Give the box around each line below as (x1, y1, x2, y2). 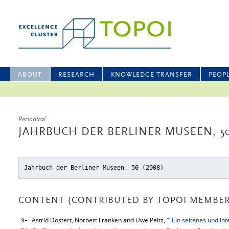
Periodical (18, 114, 45, 123)
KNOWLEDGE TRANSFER (111, 72, 192, 78)
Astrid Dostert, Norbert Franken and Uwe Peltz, (32, 216, 167, 224)
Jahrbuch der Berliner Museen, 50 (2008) (24, 164, 164, 171)
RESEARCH (58, 72, 95, 78)
